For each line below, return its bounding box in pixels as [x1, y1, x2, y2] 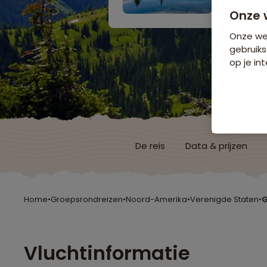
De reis [135, 139, 165, 152]
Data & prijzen [185, 139, 247, 152]
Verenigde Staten [190, 194, 259, 205]
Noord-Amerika [126, 194, 187, 205]
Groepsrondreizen [51, 194, 123, 205]
